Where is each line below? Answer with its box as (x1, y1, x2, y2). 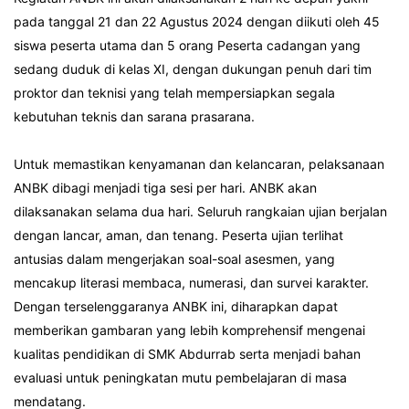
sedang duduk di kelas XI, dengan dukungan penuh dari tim (14, 61, 372, 77)
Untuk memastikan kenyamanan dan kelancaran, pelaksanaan (14, 156, 384, 172)
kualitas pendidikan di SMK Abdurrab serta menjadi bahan (14, 346, 361, 362)
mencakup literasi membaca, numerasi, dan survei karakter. (14, 275, 369, 290)
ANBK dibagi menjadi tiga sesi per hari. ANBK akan (14, 180, 317, 195)
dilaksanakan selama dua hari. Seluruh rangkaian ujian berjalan (14, 204, 387, 219)
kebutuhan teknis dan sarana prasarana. (14, 109, 255, 124)
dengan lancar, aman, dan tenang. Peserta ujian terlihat (14, 227, 343, 243)
